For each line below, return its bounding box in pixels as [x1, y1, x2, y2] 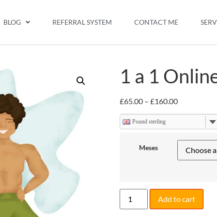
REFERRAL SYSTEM [52, 18, 112, 26]
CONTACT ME [134, 18, 179, 26]
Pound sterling [132, 118, 166, 125]
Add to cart [157, 194, 195, 203]
